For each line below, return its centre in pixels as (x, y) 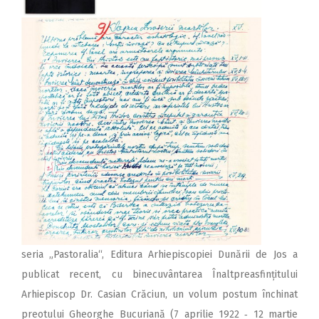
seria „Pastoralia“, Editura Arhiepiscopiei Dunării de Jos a (159, 255)
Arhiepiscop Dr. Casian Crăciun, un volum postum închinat (159, 295)
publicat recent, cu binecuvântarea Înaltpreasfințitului (159, 275)
